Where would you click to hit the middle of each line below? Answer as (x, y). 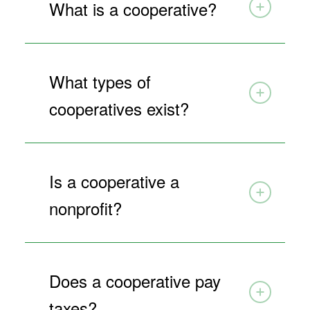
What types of (100, 81)
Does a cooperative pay (135, 280)
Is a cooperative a (114, 181)
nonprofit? (85, 208)
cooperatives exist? (119, 108)
